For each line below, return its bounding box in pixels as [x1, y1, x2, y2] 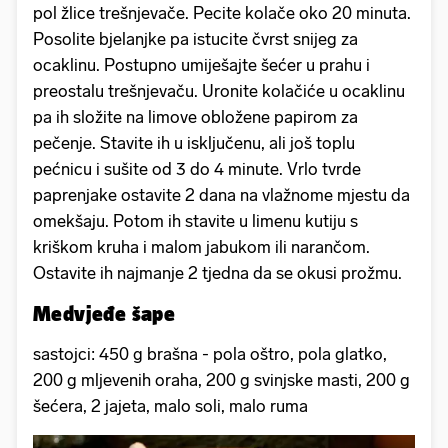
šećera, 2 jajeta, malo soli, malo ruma [33, 396, 308, 417]
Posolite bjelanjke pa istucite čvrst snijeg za [33, 29, 358, 50]
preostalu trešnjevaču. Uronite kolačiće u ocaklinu [33, 81, 405, 102]
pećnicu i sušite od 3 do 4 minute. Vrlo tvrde [33, 159, 361, 180]
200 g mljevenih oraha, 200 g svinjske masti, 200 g [33, 370, 410, 391]
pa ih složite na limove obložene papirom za [33, 107, 358, 128]
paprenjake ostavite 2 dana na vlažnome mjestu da [33, 185, 410, 206]
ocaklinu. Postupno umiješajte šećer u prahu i [33, 55, 370, 76]
